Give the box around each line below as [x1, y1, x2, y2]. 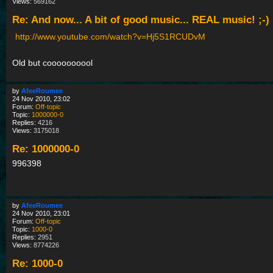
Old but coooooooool [12, 57, 93, 68]
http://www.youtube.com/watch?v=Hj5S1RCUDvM [15, 31, 205, 41]
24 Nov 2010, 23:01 [12, 210, 70, 218]
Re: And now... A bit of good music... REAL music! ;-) [12, 13, 269, 25]
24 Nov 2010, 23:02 [12, 94, 70, 102]
